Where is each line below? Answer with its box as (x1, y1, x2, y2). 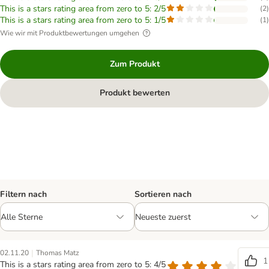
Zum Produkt (109, 58, 160, 70)
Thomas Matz (36, 248, 79, 258)
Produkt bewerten (99, 87, 170, 98)
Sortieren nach (134, 189, 192, 200)
